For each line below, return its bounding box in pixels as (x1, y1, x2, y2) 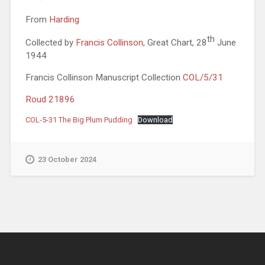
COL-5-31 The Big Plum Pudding (25, 115, 132, 124)
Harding (49, 14, 79, 25)
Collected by (25, 37, 76, 48)
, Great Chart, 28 (143, 37, 207, 48)
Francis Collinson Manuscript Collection (25, 72, 183, 83)
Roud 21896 (25, 94, 75, 105)
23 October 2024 (37, 155, 96, 164)
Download (138, 115, 173, 124)
